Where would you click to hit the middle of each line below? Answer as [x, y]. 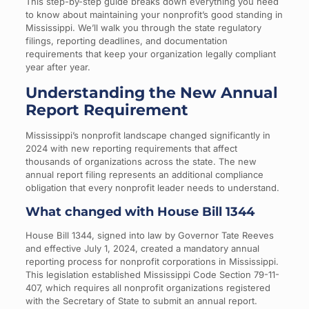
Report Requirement [107, 110]
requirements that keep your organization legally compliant [150, 54]
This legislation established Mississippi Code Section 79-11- [152, 275]
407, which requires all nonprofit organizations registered [148, 288]
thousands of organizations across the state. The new [141, 161]
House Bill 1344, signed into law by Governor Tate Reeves [149, 235]
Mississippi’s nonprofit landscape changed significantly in [148, 135]
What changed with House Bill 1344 [140, 212]
